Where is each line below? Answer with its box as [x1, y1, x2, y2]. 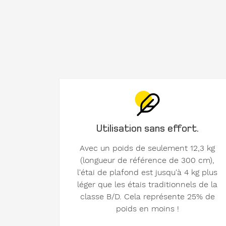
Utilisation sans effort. [96, 121, 199, 135]
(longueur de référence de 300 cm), [80, 155, 214, 165]
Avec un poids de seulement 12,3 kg [80, 143, 215, 153]
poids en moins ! [116, 204, 179, 214]
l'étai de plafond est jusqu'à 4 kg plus [77, 167, 217, 178]
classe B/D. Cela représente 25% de [80, 192, 215, 202]
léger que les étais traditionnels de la [77, 180, 217, 190]
